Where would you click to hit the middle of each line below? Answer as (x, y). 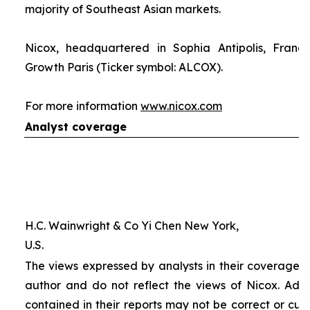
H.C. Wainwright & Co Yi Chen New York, (131, 226)
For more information (82, 106)
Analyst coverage (75, 127)
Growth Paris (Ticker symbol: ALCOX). (124, 67)
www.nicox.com (181, 106)
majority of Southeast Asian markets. (122, 9)
